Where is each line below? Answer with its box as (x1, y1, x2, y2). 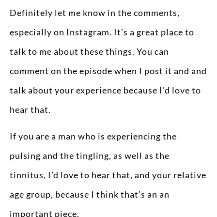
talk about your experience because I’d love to (10, 85, 201, 96)
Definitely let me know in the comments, (10, 7, 180, 18)
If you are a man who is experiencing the (10, 130, 177, 141)
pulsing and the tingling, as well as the (10, 150, 170, 161)
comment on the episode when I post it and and (10, 65, 207, 77)
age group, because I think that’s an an (10, 188, 170, 200)
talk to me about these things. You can (10, 46, 169, 57)
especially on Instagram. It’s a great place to (10, 27, 194, 38)
